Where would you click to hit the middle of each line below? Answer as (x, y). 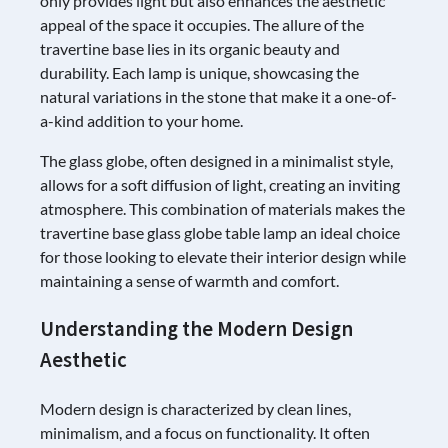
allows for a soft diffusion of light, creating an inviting (220, 184)
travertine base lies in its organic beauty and (190, 48)
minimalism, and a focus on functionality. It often (205, 432)
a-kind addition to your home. (141, 120)
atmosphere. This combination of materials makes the (222, 208)
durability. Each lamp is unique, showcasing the (199, 72)
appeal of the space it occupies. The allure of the (202, 24)
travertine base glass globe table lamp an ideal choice (220, 232)
